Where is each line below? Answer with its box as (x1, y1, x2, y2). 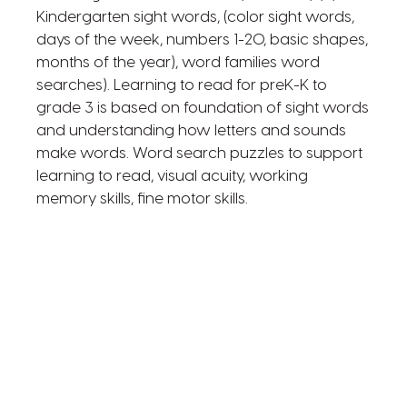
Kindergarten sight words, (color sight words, (35, 8, 354, 25)
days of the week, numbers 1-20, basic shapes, (35, 31, 368, 48)
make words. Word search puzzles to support (35, 144, 362, 162)
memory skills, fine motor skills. (35, 190, 248, 207)
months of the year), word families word (35, 54, 320, 71)
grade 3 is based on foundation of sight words (35, 99, 369, 116)
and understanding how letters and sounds (35, 122, 346, 139)
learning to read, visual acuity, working (35, 167, 308, 184)
